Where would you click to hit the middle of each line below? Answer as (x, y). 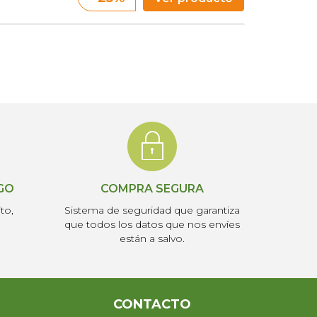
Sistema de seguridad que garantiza (152, 210)
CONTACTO (152, 304)
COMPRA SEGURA (152, 189)
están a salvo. (152, 238)
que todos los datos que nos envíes (152, 224)
